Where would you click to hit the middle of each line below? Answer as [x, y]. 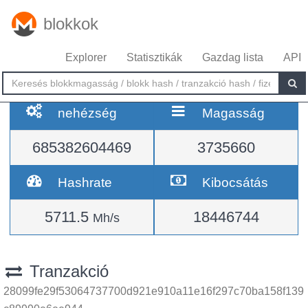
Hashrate [85, 182]
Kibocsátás [235, 182]
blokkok [71, 24]
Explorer [86, 57]
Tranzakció [66, 271]
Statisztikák [154, 57]
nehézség [88, 113]
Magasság [234, 113]
